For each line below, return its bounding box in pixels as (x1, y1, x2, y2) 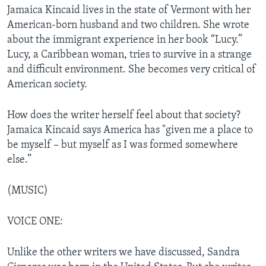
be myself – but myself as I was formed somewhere (7, 139, 238, 151)
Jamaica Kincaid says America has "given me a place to (7, 124, 253, 136)
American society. (7, 78, 87, 90)
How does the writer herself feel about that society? (7, 109, 240, 121)
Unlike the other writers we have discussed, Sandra (7, 246, 240, 258)
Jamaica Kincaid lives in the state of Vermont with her (7, 4, 251, 16)
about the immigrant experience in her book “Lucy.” (7, 34, 242, 46)
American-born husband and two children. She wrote (7, 19, 249, 31)
